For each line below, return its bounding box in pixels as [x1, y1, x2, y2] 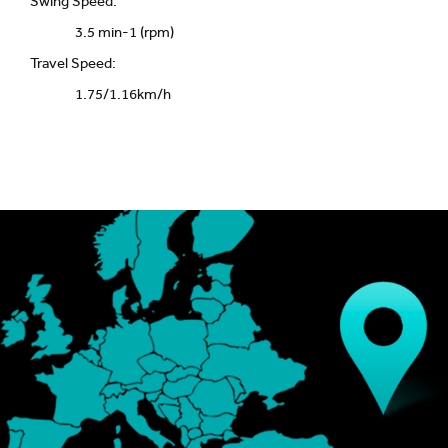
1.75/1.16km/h [75, 85, 171, 104]
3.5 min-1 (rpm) [75, 23, 174, 42]
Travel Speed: [30, 54, 116, 73]
